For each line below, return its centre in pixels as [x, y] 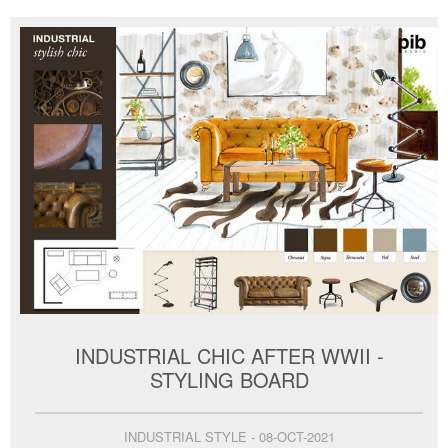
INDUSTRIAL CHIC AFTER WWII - [229, 355]
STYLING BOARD [229, 379]
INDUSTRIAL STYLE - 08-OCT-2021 [229, 436]
